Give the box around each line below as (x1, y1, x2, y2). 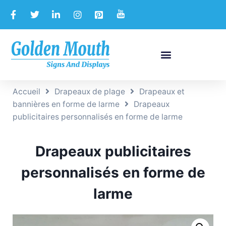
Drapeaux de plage (54, 86, 125, 96)
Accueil (13, 86, 40, 96)
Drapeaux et (139, 86, 185, 96)
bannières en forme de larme (13, 99, 120, 109)
